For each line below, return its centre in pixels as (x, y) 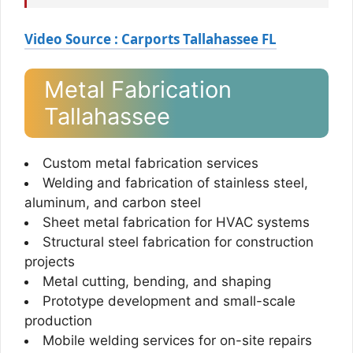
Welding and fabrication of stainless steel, (175, 183)
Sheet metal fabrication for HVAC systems (176, 222)
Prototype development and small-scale (169, 301)
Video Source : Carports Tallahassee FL (150, 39)
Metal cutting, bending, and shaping (157, 281)
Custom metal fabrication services (150, 163)
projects (50, 262)
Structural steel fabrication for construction (178, 242)
